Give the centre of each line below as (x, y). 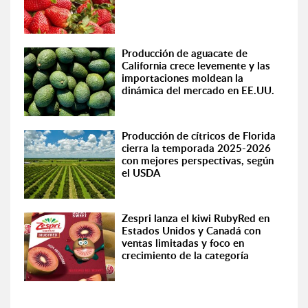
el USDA (141, 173)
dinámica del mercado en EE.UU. (198, 90)
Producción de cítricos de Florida (199, 136)
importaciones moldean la (183, 78)
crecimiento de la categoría (186, 255)
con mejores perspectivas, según (198, 161)
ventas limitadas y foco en (183, 243)
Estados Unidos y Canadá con (191, 231)
